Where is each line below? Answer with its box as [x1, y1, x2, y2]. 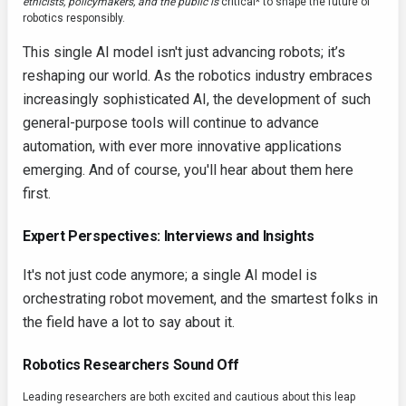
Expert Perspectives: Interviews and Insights [23, 227, 314, 246]
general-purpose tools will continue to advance [23, 114, 319, 132]
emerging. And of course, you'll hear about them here [23, 161, 353, 179]
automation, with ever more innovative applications [23, 138, 342, 156]
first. [23, 185, 51, 203]
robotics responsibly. [23, 12, 125, 25]
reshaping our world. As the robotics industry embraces [23, 67, 372, 85]
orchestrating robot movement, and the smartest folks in [23, 290, 378, 308]
